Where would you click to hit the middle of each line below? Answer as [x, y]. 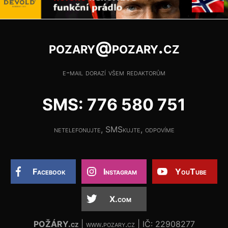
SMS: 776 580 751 [114, 104]
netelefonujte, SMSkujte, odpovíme [114, 129]
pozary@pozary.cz [114, 47]
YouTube [191, 171]
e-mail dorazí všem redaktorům [114, 72]
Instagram [120, 171]
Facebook [49, 171]
